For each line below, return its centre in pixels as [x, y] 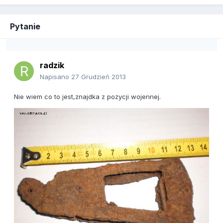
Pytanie [25, 27]
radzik [52, 65]
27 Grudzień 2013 [99, 77]
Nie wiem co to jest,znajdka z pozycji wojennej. [87, 97]
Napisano [56, 77]
